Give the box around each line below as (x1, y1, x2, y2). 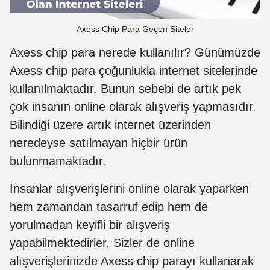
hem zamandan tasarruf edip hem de (10, 200, 208, 214)
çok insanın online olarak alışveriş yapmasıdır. (10, 100, 256, 114)
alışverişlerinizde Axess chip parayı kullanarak (10, 254, 254, 268)
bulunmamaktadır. (10, 154, 106, 168)
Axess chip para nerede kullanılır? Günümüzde (10, 46, 260, 60)
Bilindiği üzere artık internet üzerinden (10, 118, 211, 132)
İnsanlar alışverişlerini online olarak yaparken (10, 182, 249, 196)
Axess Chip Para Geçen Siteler (76, 24, 194, 34)
